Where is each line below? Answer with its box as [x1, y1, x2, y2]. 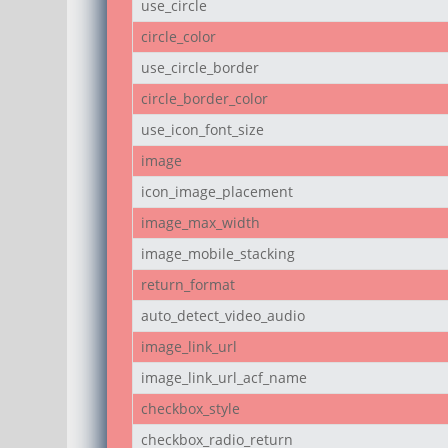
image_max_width [141, 212, 261, 232]
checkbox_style [141, 398, 241, 418]
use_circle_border [141, 57, 260, 77]
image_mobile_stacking [141, 243, 296, 263]
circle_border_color [141, 88, 269, 108]
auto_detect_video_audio [141, 305, 306, 325]
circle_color [141, 26, 217, 46]
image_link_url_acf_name [141, 367, 308, 387]
